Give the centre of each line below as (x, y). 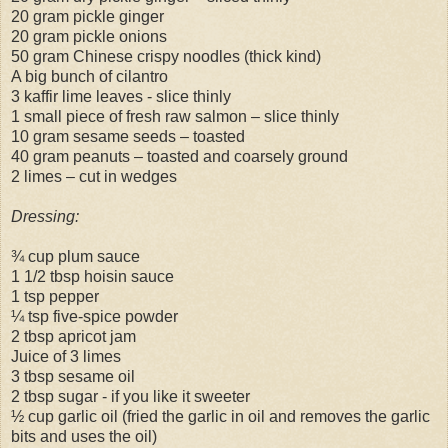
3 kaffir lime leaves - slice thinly (121, 96)
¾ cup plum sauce (75, 256)
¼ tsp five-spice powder (94, 316)
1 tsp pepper (55, 296)
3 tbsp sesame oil (73, 376)
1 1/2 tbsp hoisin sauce (92, 276)
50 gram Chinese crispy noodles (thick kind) (166, 56)
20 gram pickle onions (89, 36)
